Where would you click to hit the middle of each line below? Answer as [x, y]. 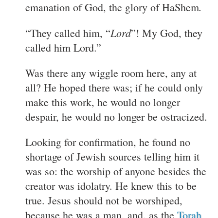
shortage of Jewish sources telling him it [112, 156]
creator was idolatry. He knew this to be [111, 185]
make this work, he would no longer [103, 102]
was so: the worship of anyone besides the [116, 171]
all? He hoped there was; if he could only [114, 87]
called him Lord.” [63, 47]
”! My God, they [167, 33]
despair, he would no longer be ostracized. [116, 116]
